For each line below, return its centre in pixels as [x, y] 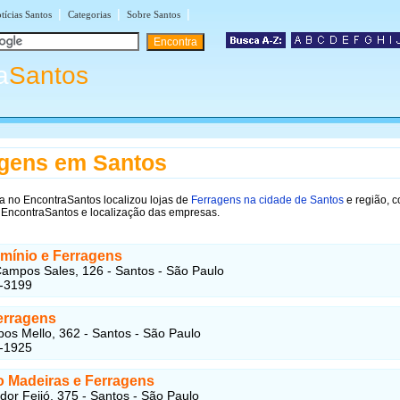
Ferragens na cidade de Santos [267, 200]
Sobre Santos [154, 14]
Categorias [89, 14]
